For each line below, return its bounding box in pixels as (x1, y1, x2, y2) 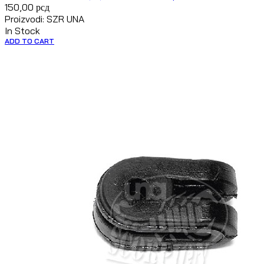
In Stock (5, 25, 40, 37)
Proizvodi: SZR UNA (5, 13, 84, 25)
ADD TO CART (5, 37, 54, 46)
